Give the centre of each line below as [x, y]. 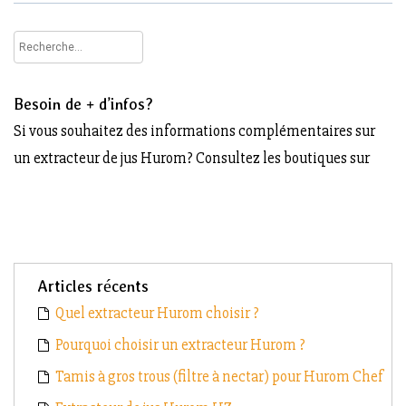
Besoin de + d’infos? [83, 104]
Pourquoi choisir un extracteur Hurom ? [180, 344]
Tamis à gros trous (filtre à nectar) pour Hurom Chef [219, 376]
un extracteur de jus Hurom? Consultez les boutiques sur [192, 158]
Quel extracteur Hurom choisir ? [157, 313]
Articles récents [93, 286]
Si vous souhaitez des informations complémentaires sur [194, 130]
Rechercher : [53, 43]
